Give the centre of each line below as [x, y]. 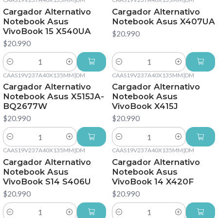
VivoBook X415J [145, 106]
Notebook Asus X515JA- [54, 97]
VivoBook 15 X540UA [47, 31]
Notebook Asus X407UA [163, 21]
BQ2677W [25, 106]
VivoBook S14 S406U [47, 182]
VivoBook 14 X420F [153, 182]
